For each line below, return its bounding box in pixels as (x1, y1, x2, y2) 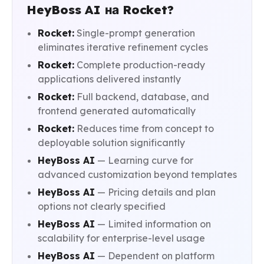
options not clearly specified (38, 200, 166, 213)
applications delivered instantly (38, 73, 181, 85)
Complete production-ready (74, 59, 206, 71)
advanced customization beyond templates (38, 169, 237, 181)
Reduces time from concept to (74, 123, 214, 135)
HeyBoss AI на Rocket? (27, 2, 174, 18)
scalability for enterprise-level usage (38, 232, 206, 245)
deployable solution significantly (38, 137, 186, 149)
